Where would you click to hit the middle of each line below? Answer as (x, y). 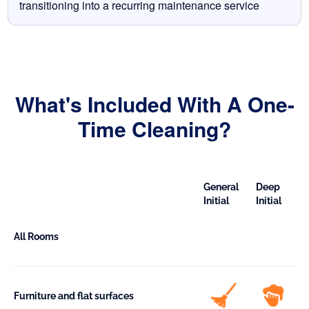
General (221, 187)
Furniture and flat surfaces (74, 296)
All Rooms (36, 237)
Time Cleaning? (154, 129)
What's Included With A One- (154, 104)
